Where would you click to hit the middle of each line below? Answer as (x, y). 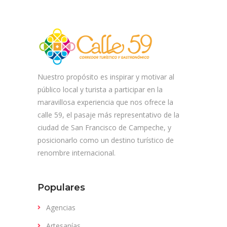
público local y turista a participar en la (100, 89)
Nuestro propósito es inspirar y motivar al (106, 77)
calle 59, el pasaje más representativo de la (108, 115)
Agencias (61, 207)
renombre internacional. (77, 153)
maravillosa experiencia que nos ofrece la (105, 102)
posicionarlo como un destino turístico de (106, 140)
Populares (61, 187)
